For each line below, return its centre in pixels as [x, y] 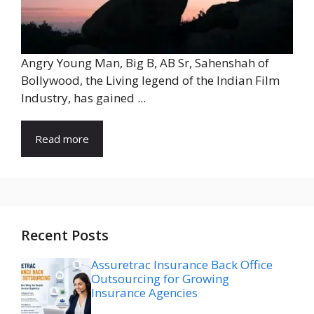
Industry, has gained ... [83, 98]
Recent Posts [65, 235]
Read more [62, 139]
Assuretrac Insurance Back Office [182, 265]
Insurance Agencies [144, 293]
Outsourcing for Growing [160, 279]
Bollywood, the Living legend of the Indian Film [150, 81]
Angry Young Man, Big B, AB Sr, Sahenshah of [145, 63]
